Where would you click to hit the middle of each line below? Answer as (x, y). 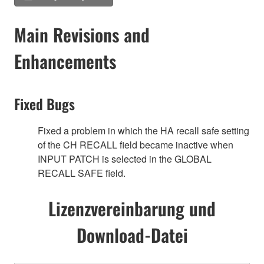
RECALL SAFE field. (82, 173)
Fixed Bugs (44, 104)
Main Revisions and (82, 35)
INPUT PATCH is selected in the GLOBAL (125, 159)
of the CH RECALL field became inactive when (136, 145)
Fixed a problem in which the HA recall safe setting (143, 131)
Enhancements (65, 61)
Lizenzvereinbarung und (132, 208)
